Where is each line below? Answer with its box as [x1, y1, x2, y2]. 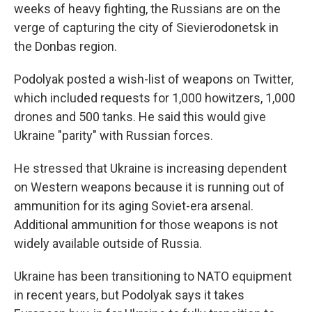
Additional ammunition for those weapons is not [14, 217, 278, 232]
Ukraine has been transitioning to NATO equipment [14, 268, 292, 283]
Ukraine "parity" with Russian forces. [14, 127, 213, 143]
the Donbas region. [14, 38, 117, 54]
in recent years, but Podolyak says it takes [14, 287, 244, 302]
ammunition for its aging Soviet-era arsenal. [14, 198, 253, 213]
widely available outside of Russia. [14, 235, 202, 251]
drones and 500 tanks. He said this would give [14, 109, 266, 124]
